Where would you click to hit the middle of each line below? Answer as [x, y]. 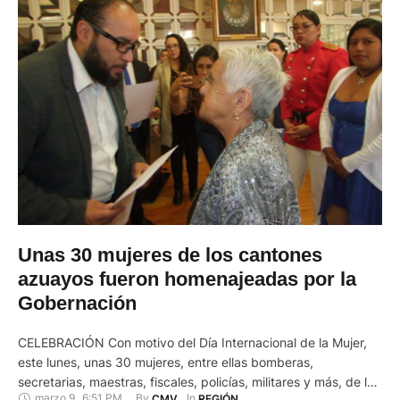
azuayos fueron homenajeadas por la [187, 279]
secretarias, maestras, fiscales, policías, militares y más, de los [199, 381]
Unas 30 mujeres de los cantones [170, 254]
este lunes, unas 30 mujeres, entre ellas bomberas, [166, 362]
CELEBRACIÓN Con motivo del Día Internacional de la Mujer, [192, 342]
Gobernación [77, 303]
